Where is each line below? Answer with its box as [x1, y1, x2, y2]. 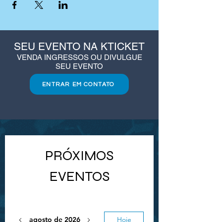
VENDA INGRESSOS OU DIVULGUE [16, 53, 142, 61]
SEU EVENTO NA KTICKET [14, 40, 145, 53]
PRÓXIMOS [45, 147, 113, 164]
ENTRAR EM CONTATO [42, 81, 114, 88]
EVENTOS [49, 168, 110, 185]
